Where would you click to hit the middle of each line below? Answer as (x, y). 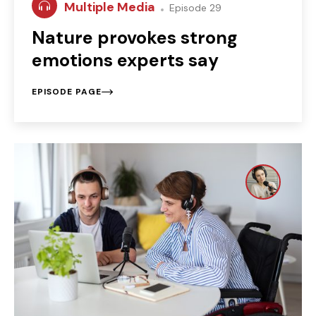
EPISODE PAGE (67, 91)
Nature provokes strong (135, 37)
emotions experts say (125, 60)
